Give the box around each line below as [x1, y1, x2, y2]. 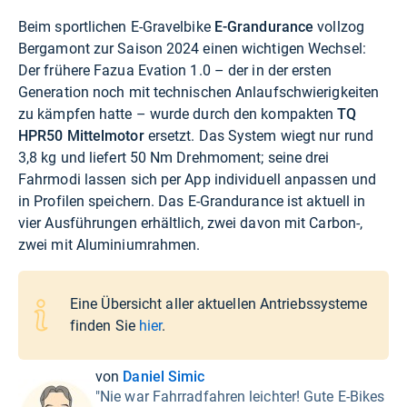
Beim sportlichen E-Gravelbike [18, 18, 214, 36]
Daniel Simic [123, 368, 205, 386]
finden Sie [70, 317, 140, 335]
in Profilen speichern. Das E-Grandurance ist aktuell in [18, 193, 366, 211]
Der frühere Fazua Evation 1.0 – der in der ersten [18, 62, 332, 80]
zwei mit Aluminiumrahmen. [18, 236, 201, 254]
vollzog [313, 18, 364, 36]
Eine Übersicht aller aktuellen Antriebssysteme [70, 295, 368, 313]
